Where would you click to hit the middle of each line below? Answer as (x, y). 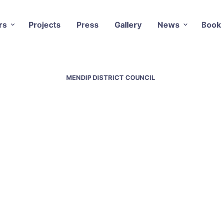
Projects (44, 24)
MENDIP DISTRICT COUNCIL (110, 77)
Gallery (128, 24)
